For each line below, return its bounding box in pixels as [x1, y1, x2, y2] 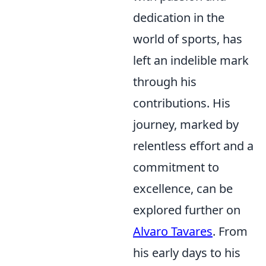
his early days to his [133, 245, 240, 261]
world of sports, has [133, 31, 242, 47]
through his [133, 74, 197, 90]
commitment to [133, 159, 219, 175]
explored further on [133, 202, 240, 218]
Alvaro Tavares [133, 223, 213, 239]
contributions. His [133, 95, 230, 111]
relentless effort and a [133, 138, 254, 154]
